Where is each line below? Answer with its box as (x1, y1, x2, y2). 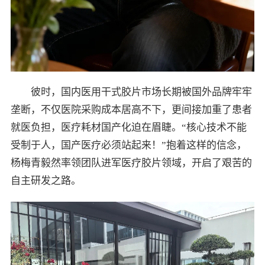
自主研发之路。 (10, 175, 81, 187)
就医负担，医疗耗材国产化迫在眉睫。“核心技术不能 (10, 122, 247, 134)
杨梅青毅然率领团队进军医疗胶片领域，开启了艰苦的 (10, 157, 252, 169)
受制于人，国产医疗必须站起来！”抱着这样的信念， (10, 140, 247, 151)
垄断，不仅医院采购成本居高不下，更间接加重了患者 (10, 104, 252, 116)
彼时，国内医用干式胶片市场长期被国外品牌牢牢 (30, 86, 252, 98)
